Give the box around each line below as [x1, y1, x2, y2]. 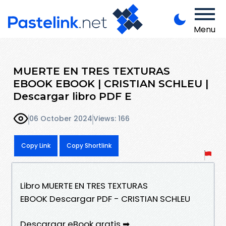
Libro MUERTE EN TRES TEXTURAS [20, 179, 148, 192]
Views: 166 [93, 114, 130, 124]
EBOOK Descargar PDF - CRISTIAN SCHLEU [20, 192, 190, 205]
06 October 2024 [29, 114, 92, 124]
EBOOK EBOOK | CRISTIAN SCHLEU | [13, 77, 208, 90]
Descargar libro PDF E [13, 89, 132, 102]
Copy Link [21, 141, 50, 150]
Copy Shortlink [67, 141, 111, 150]
